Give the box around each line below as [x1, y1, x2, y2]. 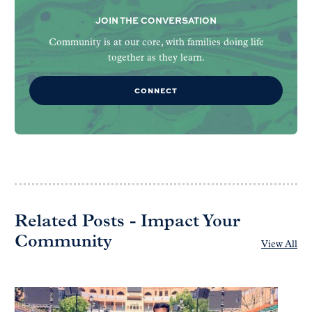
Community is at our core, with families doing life [48, 38, 264, 49]
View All [261, 240, 297, 251]
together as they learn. [107, 53, 205, 64]
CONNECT [134, 85, 178, 96]
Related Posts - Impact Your [15, 214, 240, 231]
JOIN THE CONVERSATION [95, 14, 217, 27]
